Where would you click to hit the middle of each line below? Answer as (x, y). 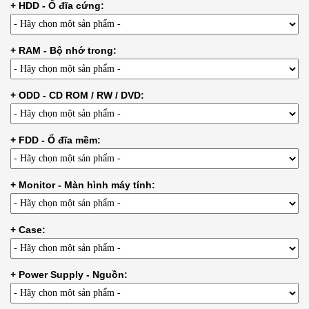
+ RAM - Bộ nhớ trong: (63, 51)
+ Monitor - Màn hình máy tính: (83, 185)
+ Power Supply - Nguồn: (69, 275)
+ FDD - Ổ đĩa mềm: (56, 140)
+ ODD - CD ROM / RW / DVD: (77, 96)
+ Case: (28, 230)
